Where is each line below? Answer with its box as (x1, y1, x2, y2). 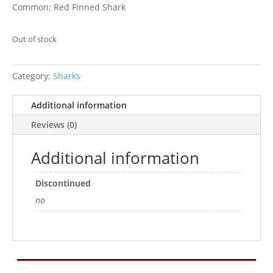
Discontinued (35, 177, 91, 190)
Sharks (53, 70, 80, 82)
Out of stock (12, 34, 57, 45)
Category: (12, 70, 53, 82)
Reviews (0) (31, 119, 77, 131)
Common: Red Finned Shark (12, 1, 126, 13)
